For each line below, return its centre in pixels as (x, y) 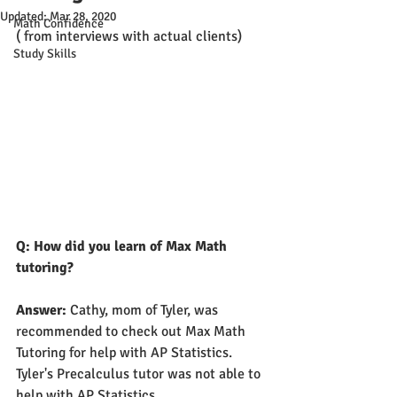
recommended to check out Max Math (132, 331)
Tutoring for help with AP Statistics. (126, 352)
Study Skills (45, 53)
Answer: (43, 310)
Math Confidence (58, 23)
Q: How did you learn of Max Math (123, 246)
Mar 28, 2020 (83, 16)
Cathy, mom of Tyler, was (146, 310)
